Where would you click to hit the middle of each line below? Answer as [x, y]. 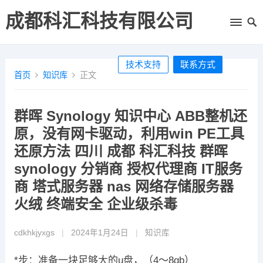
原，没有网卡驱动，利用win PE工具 [129, 134]
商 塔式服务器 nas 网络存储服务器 [124, 186]
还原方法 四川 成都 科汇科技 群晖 [121, 151]
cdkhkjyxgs [34, 233]
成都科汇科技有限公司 [99, 21]
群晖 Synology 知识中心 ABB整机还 [130, 116]
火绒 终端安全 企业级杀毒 [95, 204]
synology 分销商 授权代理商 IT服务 [128, 169]
